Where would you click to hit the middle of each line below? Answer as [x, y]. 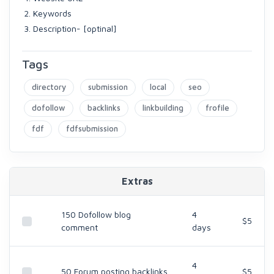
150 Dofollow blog [96, 214]
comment [80, 227]
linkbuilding [163, 108]
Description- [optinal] [75, 28]
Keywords [52, 13]
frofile [217, 108]
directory [49, 87]
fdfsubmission [92, 128]
